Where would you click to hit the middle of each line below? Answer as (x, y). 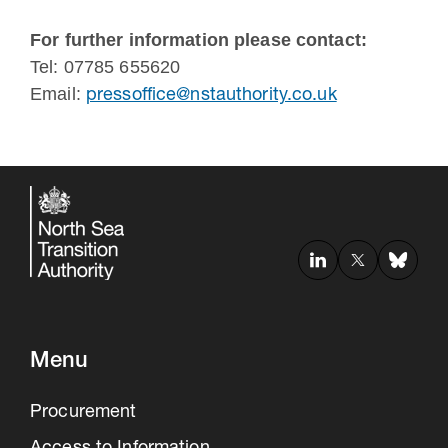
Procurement (83, 412)
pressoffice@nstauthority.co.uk (211, 95)
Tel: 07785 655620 (105, 66)
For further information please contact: (198, 39)
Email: (58, 93)
